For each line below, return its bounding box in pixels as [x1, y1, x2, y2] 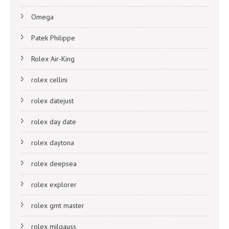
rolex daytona [31, 138, 74, 148]
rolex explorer [31, 180, 77, 190]
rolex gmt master [31, 201, 84, 211]
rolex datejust [31, 96, 74, 106]
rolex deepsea [31, 159, 77, 169]
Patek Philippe [31, 33, 75, 43]
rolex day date [31, 117, 76, 127]
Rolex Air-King [31, 54, 75, 64]
